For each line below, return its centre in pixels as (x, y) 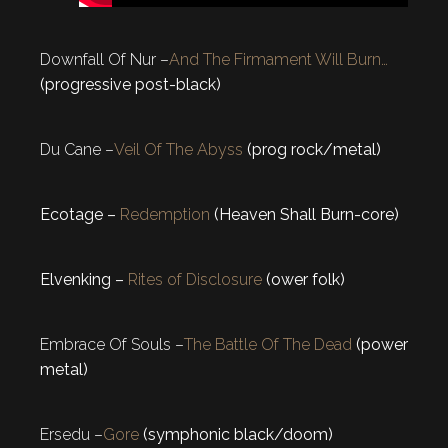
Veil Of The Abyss (178, 149)
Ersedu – (71, 434)
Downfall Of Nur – (104, 59)
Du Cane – (77, 149)
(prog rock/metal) (312, 149)
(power (380, 344)
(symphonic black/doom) (236, 434)
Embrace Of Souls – (112, 344)
